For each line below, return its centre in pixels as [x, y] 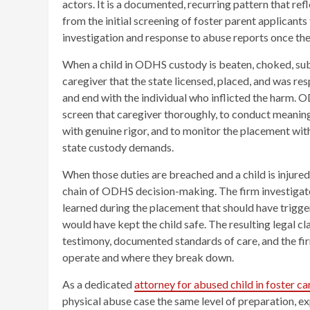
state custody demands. [118, 147]
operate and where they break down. [148, 257]
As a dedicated [98, 284]
